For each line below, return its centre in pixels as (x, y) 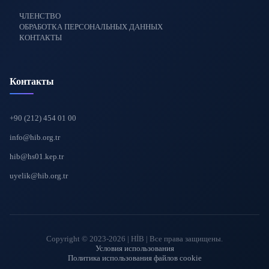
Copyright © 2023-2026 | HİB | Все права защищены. (134, 239)
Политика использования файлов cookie (134, 258)
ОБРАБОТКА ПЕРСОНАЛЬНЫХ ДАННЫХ (91, 27)
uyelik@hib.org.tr (39, 176)
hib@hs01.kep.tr (37, 156)
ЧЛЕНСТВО (40, 16)
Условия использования (134, 248)
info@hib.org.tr (35, 137)
